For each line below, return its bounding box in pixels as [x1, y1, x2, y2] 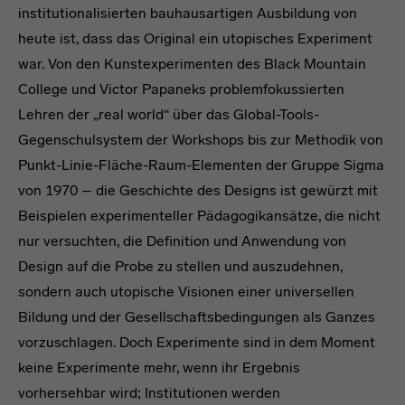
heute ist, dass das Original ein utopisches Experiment [18, 30, 372, 48]
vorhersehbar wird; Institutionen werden [18, 384, 280, 402]
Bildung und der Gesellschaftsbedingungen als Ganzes [18, 308, 375, 326]
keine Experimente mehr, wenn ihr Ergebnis [18, 359, 300, 377]
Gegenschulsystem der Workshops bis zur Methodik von [18, 131, 383, 149]
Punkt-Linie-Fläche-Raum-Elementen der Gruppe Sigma [18, 156, 384, 174]
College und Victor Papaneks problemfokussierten [18, 80, 344, 99]
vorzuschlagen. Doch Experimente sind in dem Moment [18, 334, 375, 352]
